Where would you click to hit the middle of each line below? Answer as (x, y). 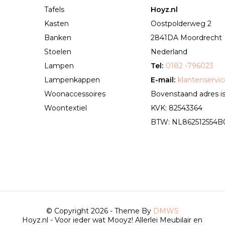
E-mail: (163, 80)
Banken (58, 38)
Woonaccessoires (75, 94)
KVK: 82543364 (177, 108)
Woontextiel (65, 108)
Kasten (56, 24)
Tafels (54, 10)
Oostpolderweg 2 (181, 24)
